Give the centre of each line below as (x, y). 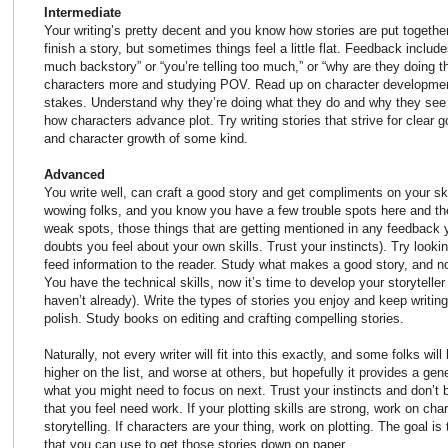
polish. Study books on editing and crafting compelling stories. (224, 318)
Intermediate (82, 12)
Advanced (74, 174)
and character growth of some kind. (146, 138)
